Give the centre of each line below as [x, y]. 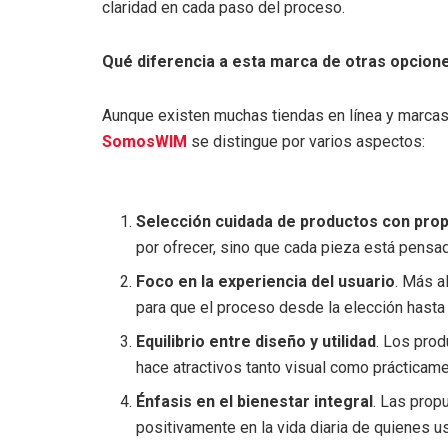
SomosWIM [144, 141]
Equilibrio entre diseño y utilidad [256, 341]
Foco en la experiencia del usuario [266, 281]
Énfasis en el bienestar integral [255, 401]
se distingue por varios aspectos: [306, 141]
